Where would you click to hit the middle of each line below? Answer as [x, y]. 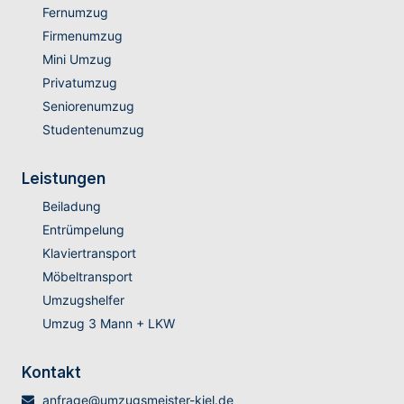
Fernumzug [75, 13]
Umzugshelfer [83, 300]
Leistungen [64, 179]
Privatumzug [79, 83]
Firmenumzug [82, 36]
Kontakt [51, 373]
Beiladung [71, 207]
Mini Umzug [77, 60]
